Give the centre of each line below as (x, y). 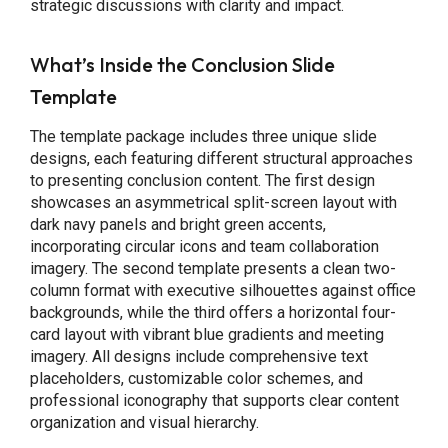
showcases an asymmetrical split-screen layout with (213, 202)
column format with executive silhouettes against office (222, 290)
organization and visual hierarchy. (144, 422)
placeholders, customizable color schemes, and (196, 378)
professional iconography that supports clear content (214, 400)
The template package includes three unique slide (203, 136)
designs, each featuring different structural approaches (221, 158)
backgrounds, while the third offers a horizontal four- (212, 312)
